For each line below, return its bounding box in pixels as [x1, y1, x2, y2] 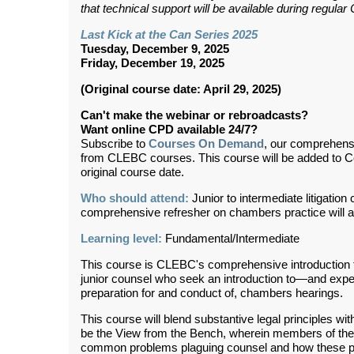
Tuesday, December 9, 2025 [81, 42, 229, 55]
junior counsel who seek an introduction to [81, 272, 296, 285]
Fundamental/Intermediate [165, 232, 299, 245]
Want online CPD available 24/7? [81, 122, 258, 136]
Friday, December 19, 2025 [81, 56, 224, 70]
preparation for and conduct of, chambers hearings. [81, 286, 343, 299]
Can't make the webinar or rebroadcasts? [81, 108, 308, 122]
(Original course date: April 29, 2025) [81, 82, 281, 96]
